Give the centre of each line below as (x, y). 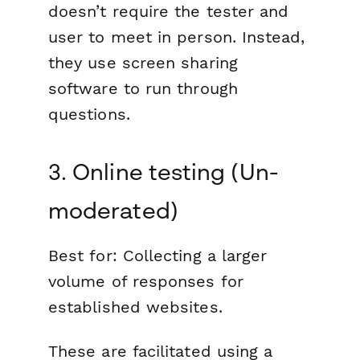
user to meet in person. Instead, (177, 37)
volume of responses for (146, 281)
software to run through (143, 88)
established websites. (135, 307)
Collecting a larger (192, 255)
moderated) (113, 210)
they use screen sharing (143, 62)
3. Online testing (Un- (163, 171)
